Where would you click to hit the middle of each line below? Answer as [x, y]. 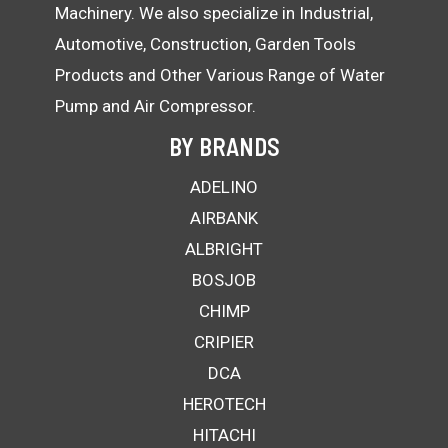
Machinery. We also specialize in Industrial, [214, 12]
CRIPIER [224, 341]
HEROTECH [224, 403]
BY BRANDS [224, 146]
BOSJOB [224, 279]
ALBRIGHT [224, 248]
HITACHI [224, 434]
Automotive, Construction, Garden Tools [205, 43]
